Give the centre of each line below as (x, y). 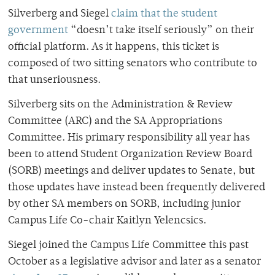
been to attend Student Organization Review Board (130, 154)
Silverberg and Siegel (60, 14)
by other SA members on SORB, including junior (124, 204)
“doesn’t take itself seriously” (142, 30)
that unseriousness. (54, 80)
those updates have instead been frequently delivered (137, 188)
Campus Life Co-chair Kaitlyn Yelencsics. (107, 221)
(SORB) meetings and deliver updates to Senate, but (131, 171)
